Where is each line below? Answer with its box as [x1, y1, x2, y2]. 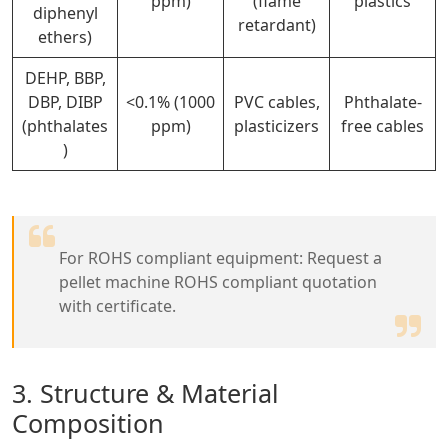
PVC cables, [233, 90, 320, 113]
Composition [12, 405, 164, 440]
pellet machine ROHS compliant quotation [59, 270, 377, 293]
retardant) [237, 13, 316, 36]
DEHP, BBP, [24, 66, 106, 89]
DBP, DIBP [27, 90, 103, 113]
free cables [341, 114, 424, 137]
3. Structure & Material [12, 375, 279, 410]
